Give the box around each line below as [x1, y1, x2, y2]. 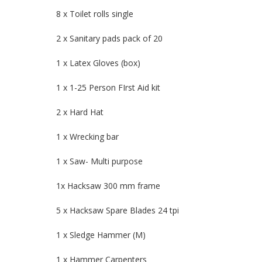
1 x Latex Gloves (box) [56, 57, 140, 69]
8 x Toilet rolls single [56, 8, 133, 20]
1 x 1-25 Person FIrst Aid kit [56, 82, 160, 94]
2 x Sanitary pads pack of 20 [56, 33, 163, 44]
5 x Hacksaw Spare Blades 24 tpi [56, 205, 179, 216]
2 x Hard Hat [56, 106, 104, 118]
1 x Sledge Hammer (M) [56, 229, 146, 241]
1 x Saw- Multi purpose [56, 156, 143, 167]
